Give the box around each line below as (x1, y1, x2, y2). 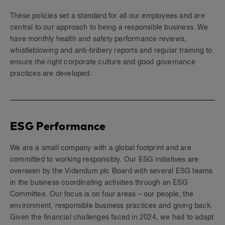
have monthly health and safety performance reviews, (10, 36, 187, 43)
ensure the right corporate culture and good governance (10, 59, 195, 66)
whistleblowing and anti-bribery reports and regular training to (10, 47, 212, 54)
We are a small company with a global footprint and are (10, 145, 191, 152)
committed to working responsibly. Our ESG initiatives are (10, 156, 199, 163)
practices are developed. (10, 70, 92, 77)
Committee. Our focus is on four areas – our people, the (10, 191, 194, 198)
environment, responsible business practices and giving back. (10, 202, 213, 209)
